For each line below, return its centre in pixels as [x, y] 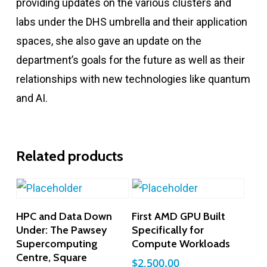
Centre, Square [51, 258]
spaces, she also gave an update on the [108, 41]
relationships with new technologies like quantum [133, 79]
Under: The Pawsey [61, 230]
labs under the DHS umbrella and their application [131, 22]
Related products [69, 156]
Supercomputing [57, 244]
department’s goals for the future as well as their [130, 60]
